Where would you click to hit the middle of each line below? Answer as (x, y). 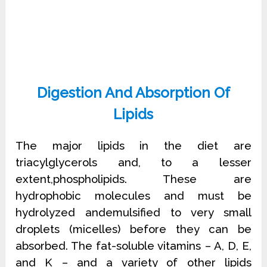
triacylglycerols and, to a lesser (133, 162)
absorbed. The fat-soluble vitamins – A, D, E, (133, 246)
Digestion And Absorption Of (133, 93)
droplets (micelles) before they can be (133, 229)
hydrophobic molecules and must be (133, 195)
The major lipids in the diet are (133, 145)
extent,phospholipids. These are (133, 179)
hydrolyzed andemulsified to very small (133, 212)
